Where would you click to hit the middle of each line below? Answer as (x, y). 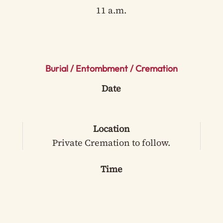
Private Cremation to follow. (111, 142)
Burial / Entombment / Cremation (111, 68)
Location (111, 128)
